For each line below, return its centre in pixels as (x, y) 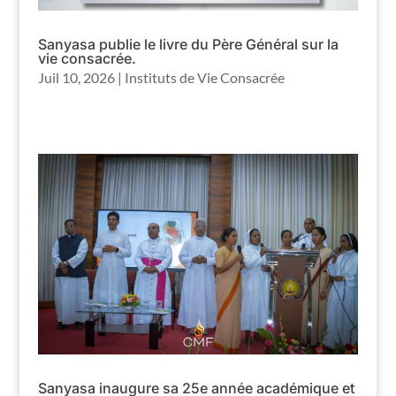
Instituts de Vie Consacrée (204, 78)
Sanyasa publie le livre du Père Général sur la (188, 45)
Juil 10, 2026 (76, 78)
